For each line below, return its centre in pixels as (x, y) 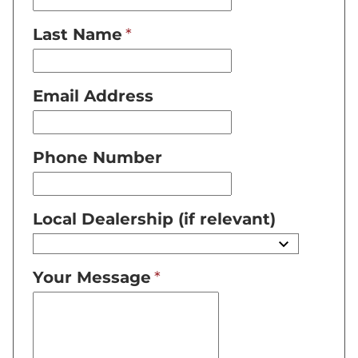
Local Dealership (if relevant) (154, 219)
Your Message (92, 277)
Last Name (78, 34)
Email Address (93, 96)
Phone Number (97, 157)
